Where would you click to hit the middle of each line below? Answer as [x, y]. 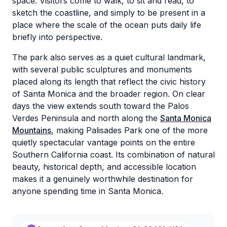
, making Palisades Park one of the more [129, 130]
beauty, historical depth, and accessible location [104, 167]
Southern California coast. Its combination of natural [113, 155]
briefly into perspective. [57, 37]
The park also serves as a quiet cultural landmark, [109, 57]
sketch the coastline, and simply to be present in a [109, 13]
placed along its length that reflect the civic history [109, 82]
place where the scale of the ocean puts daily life [107, 25]
